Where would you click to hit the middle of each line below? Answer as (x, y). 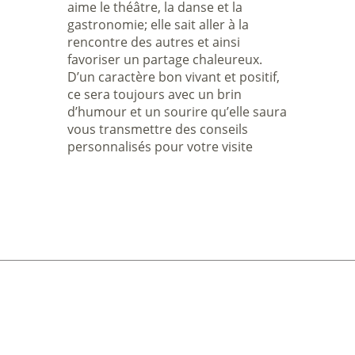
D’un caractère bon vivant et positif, (174, 77)
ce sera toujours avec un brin (155, 94)
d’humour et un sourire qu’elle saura (177, 112)
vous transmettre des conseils (158, 129)
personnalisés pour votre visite (160, 147)
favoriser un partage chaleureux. (165, 59)
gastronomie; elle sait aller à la (158, 25)
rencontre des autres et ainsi (154, 42)
